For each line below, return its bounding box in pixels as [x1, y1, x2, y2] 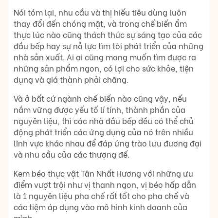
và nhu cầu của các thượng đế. [14, 148, 129, 160]
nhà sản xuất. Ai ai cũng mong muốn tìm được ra [14, 51, 196, 63]
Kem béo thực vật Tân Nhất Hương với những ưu [14, 167, 193, 179]
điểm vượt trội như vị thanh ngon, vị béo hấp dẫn [14, 179, 196, 190]
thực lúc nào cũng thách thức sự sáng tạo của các [14, 29, 202, 40]
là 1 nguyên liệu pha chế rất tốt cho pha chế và [14, 190, 189, 201]
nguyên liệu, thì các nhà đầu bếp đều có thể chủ [14, 115, 194, 127]
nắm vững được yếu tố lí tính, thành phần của [14, 104, 185, 115]
